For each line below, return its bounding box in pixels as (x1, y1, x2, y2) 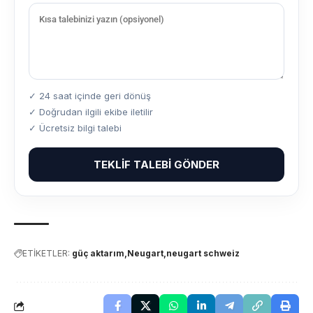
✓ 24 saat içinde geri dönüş (29, 90, 151, 102)
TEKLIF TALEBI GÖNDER (94, 158, 219, 172)
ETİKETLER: (22, 248, 70, 259)
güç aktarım (72, 248, 124, 259)
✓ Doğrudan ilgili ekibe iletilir (29, 106, 153, 118)
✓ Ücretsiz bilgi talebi (29, 122, 122, 134)
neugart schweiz (166, 248, 240, 259)
